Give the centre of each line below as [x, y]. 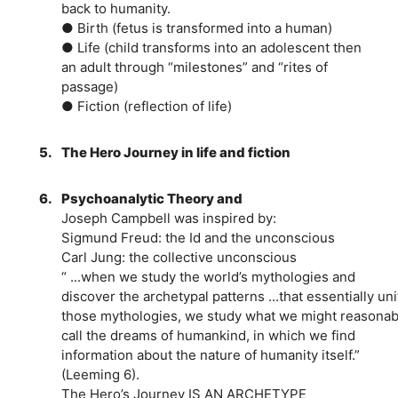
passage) [89, 86]
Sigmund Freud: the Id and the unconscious [198, 237]
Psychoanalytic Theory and [151, 198]
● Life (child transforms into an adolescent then [211, 47]
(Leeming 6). [100, 374]
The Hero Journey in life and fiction [175, 152]
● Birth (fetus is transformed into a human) [196, 28]
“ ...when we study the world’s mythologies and [208, 276]
